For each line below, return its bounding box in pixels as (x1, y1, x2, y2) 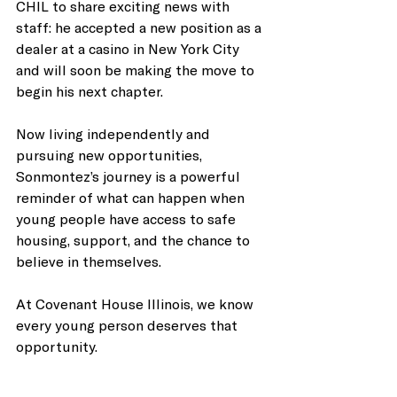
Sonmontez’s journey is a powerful (16, 167, 244, 184)
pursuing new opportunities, (16, 145, 206, 163)
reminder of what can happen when (16, 188, 248, 206)
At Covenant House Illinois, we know (16, 294, 257, 312)
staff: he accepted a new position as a (16, 18, 265, 35)
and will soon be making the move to (16, 60, 258, 78)
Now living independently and (16, 124, 214, 142)
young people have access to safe (16, 209, 239, 227)
